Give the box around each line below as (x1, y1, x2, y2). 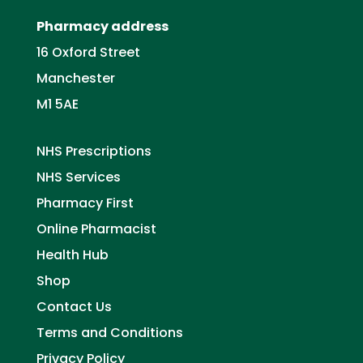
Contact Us (36, 297, 112, 316)
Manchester (36, 69, 115, 88)
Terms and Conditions (36, 322, 183, 342)
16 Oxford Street (36, 43, 140, 62)
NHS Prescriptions (36, 141, 152, 160)
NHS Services (36, 167, 121, 186)
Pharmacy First (36, 193, 134, 212)
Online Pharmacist (36, 219, 156, 238)
